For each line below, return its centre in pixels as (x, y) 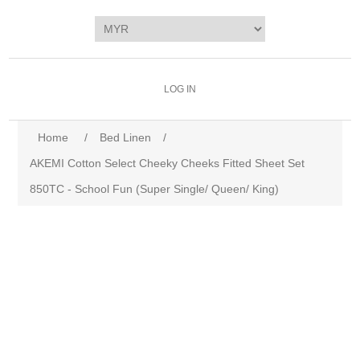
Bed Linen (126, 137)
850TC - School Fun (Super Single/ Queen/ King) (155, 189)
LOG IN (180, 89)
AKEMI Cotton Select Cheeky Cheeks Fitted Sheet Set (168, 163)
